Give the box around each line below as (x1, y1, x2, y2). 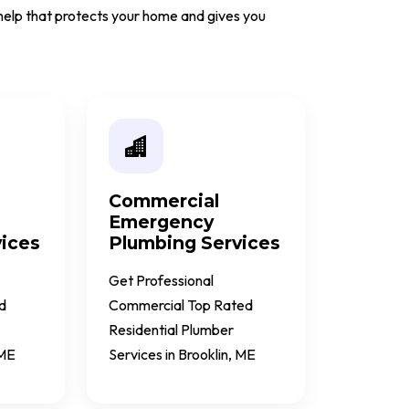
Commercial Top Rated (109, 296, 253, 315)
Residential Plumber (109, 320, 234, 340)
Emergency (109, 211, 214, 234)
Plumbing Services (109, 232, 280, 255)
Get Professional (109, 271, 214, 290)
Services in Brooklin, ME (109, 345, 256, 364)
